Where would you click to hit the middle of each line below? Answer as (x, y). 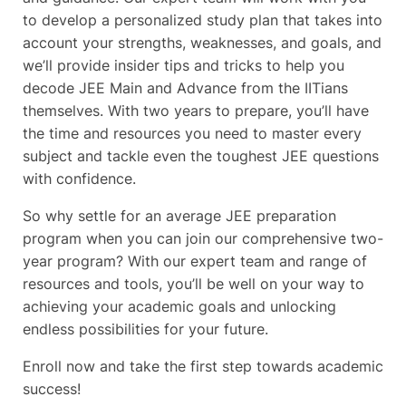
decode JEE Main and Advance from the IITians (185, 88)
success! (52, 389)
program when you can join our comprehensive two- (203, 239)
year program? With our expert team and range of (195, 261)
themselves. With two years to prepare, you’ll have (196, 111)
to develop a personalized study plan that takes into (203, 20)
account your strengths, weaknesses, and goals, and (202, 43)
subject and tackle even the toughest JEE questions (201, 156)
